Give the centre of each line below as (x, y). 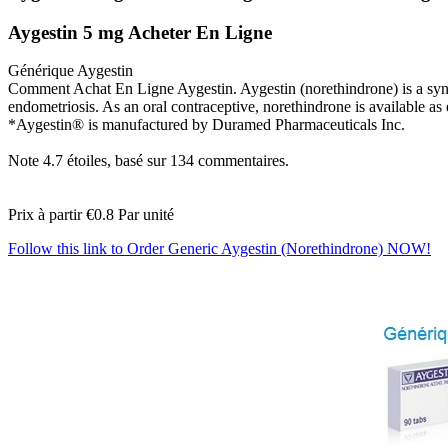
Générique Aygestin (70, 71)
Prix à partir (47, 215)
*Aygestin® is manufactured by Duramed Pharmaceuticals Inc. (206, 125)
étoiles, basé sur (116, 161)
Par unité (144, 215)
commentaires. (241, 161)
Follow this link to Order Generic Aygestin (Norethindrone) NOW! (219, 249)
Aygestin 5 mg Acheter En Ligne (140, 32)
